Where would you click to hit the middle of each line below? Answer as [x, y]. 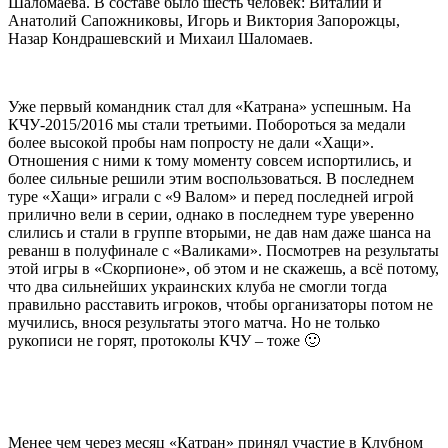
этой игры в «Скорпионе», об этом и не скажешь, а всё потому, [223, 268]
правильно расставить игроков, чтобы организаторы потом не [220, 304]
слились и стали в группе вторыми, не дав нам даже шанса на [219, 232]
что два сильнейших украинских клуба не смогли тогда [197, 286]
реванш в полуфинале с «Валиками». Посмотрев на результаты [223, 250]
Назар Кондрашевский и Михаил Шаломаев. [160, 38]
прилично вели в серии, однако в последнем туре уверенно [211, 214]
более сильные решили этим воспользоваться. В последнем [211, 178]
